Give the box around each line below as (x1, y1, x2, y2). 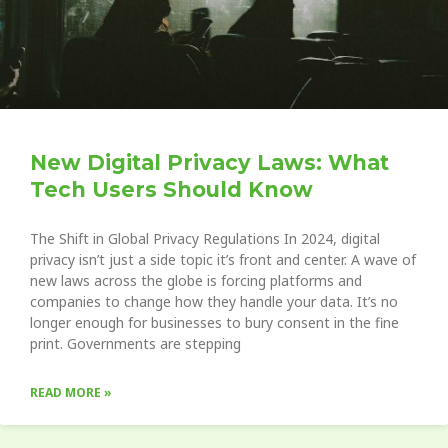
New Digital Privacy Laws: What (30, 150, 389, 176)
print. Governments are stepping (30, 334, 241, 354)
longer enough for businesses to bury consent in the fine (30, 313, 399, 333)
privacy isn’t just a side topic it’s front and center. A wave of (30, 250, 416, 270)
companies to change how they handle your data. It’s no (30, 292, 398, 312)
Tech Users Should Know (30, 177, 313, 203)
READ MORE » (30, 384, 112, 402)
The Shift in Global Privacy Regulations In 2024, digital (30, 229, 380, 249)
